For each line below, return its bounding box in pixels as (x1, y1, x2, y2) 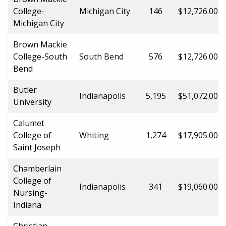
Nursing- (13, 187, 47, 198)
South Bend (79, 50, 124, 62)
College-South (13, 50, 67, 62)
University (13, 96, 51, 107)
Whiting (79, 129, 109, 141)
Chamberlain (13, 162, 62, 174)
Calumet (13, 117, 44, 129)
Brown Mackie (13, 38, 67, 50)
